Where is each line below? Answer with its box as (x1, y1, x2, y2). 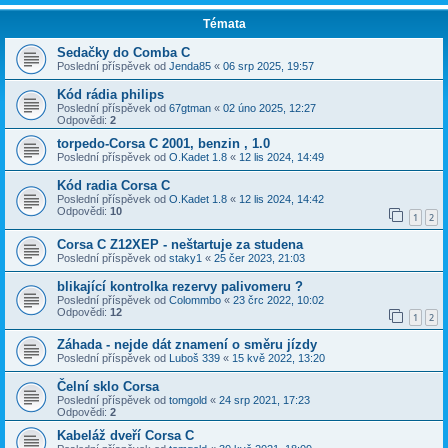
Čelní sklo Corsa (57, 379, 159, 395)
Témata (202, 17, 246, 32)
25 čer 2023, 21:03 (214, 251, 305, 264)
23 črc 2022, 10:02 (233, 293, 324, 306)
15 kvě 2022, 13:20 (232, 352, 325, 365)
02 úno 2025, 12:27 (223, 102, 316, 115)
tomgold (169, 394, 207, 407)
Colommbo (169, 293, 221, 306)
